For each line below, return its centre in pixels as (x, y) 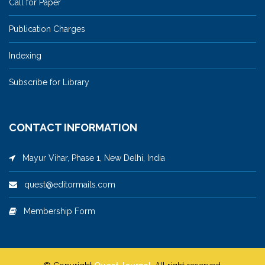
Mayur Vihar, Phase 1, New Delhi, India (90, 158)
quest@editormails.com (66, 184)
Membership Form (56, 211)
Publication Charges (47, 29)
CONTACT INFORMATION (73, 127)
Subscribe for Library (49, 82)
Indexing (25, 55)
